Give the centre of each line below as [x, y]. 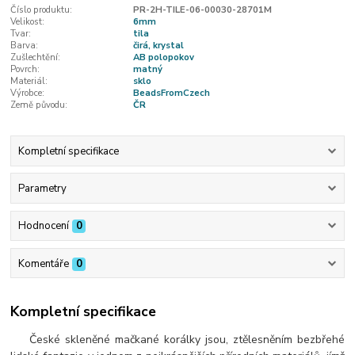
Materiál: [29, 82]
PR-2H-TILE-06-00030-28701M [202, 10]
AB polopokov [163, 58]
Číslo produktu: [42, 10]
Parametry [42, 189]
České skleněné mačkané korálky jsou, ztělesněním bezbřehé [177, 340]
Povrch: [25, 70]
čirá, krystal [158, 46]
